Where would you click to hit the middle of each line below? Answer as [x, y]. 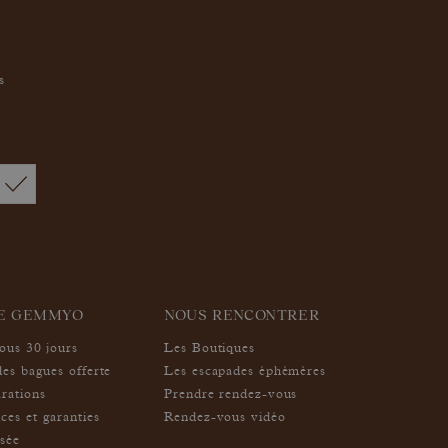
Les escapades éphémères [245, 372]
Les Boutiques [209, 349]
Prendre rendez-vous [231, 395]
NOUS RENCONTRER [242, 314]
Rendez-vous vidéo [225, 418]
